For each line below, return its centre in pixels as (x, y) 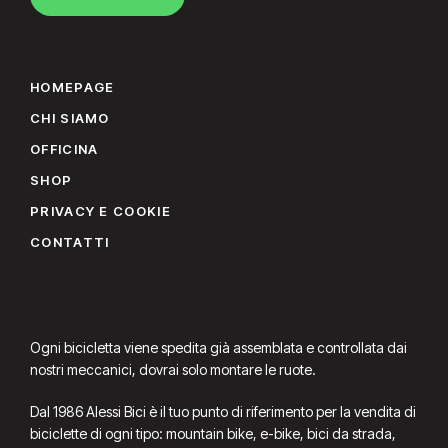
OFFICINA (64, 149)
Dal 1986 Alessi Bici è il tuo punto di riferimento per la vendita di (223, 411)
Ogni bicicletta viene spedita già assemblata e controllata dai (218, 347)
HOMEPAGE (72, 87)
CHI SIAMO (70, 118)
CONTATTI (70, 242)
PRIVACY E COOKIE (100, 211)
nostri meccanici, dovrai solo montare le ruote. (173, 369)
